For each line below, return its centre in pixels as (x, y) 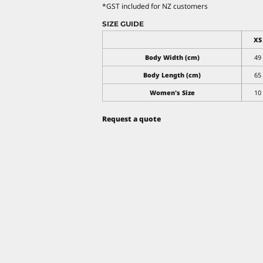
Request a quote (131, 119)
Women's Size (172, 92)
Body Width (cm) (172, 57)
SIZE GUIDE (123, 23)
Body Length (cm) (172, 75)
